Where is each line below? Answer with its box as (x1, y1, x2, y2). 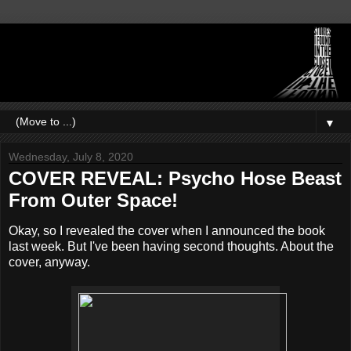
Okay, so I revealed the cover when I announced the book (9, 224, 325, 238)
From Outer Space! (9, 189, 178, 211)
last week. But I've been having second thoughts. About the (9, 240, 334, 254)
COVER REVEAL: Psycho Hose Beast (9, 167, 342, 189)
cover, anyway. (9, 255, 90, 270)
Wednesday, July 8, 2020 (9, 150, 133, 163)
